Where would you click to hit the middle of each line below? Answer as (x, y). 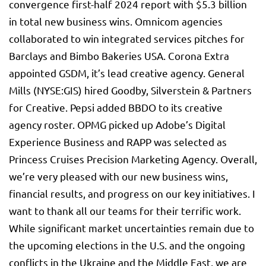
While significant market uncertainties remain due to (132, 228)
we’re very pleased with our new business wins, (118, 176)
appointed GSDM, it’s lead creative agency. (108, 73)
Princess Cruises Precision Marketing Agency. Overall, (133, 159)
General (226, 73)
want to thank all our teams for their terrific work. (125, 211)
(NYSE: (48, 90)
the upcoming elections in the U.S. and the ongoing (127, 245)
